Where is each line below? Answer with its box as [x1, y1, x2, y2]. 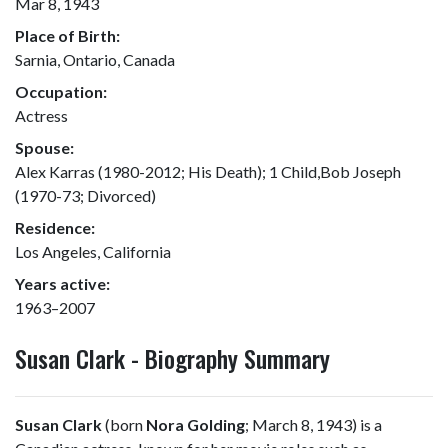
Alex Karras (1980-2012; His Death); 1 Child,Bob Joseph [15, 162, 401, 181]
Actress [15, 106, 68, 125]
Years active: [15, 274, 110, 293]
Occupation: [15, 82, 107, 101]
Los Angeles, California [15, 242, 171, 261]
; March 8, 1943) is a [245, 415, 382, 434]
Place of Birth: [15, 26, 120, 45]
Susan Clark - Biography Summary [15, 340, 330, 376]
